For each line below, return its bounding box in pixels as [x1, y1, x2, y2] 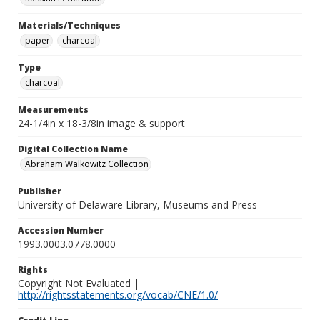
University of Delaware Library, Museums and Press [18, 198, 257, 211]
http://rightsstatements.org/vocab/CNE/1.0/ [18, 288, 218, 301]
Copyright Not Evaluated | [18, 276, 139, 290]
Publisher [18, 185, 61, 197]
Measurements [18, 104, 89, 116]
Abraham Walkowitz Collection [25, 158, 149, 170]
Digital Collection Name [18, 143, 128, 155]
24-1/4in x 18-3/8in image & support [18, 116, 185, 130]
